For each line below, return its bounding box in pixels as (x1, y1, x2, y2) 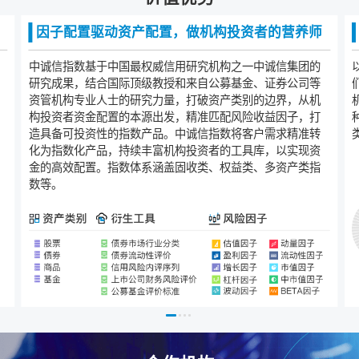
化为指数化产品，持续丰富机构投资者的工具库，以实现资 (28, 143, 321, 158)
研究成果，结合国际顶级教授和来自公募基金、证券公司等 (28, 76, 321, 91)
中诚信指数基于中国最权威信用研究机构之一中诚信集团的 (28, 59, 321, 74)
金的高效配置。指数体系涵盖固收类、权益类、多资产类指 (28, 160, 321, 175)
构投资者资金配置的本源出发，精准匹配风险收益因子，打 (28, 110, 321, 124)
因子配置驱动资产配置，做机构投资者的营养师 (35, 24, 322, 41)
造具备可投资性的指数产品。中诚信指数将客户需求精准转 (28, 127, 321, 141)
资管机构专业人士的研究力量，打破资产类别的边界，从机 (28, 93, 321, 107)
